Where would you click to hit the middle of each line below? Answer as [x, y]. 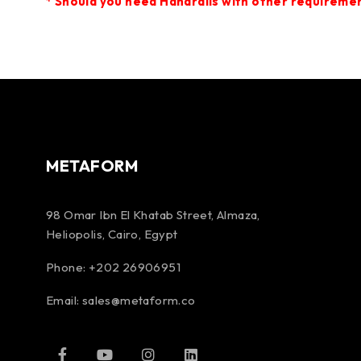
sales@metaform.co [139, 300]
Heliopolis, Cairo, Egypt [112, 234]
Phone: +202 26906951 [113, 267]
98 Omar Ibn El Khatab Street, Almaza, [153, 214]
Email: [64, 300]
